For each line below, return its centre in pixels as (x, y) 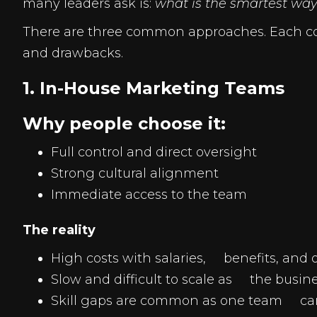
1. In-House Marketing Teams (154, 88)
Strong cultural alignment (135, 173)
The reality (59, 230)
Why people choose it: (124, 123)
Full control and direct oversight (154, 152)
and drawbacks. (73, 53)
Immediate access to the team (149, 195)
